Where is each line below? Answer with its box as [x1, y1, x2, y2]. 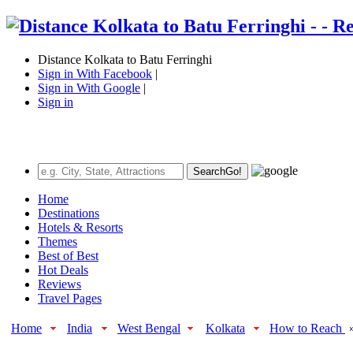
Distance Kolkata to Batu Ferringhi [38, 52, 212, 66]
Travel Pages [38, 291, 102, 305]
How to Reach [269, 321, 345, 335]
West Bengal [117, 321, 180, 335]
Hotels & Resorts [38, 220, 123, 234]
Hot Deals [38, 262, 88, 277]
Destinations [38, 206, 99, 220]
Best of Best [38, 248, 98, 262]
